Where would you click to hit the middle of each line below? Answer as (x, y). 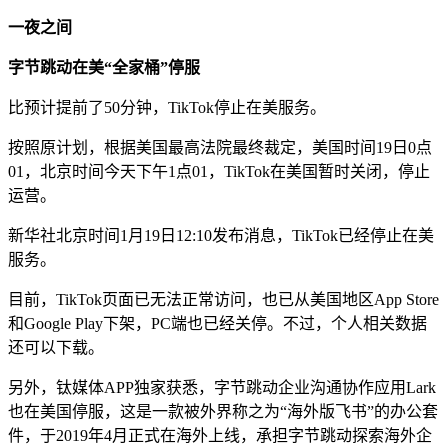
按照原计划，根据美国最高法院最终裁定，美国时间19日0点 (220, 147)
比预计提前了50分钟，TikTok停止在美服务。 (167, 107)
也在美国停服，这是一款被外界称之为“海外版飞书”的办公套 (223, 411)
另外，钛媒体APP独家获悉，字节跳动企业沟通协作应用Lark (222, 387)
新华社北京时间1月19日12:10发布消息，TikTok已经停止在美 (221, 235)
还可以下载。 (56, 347)
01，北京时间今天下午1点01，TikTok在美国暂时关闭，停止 (219, 171)
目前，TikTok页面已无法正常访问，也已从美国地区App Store (223, 299)
